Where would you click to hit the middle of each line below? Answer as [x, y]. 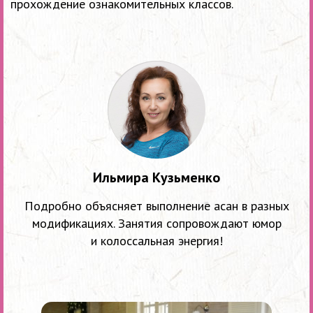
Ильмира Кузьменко [156, 178]
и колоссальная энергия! [156, 241]
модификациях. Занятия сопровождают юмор [156, 224]
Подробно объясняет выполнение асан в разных [156, 206]
